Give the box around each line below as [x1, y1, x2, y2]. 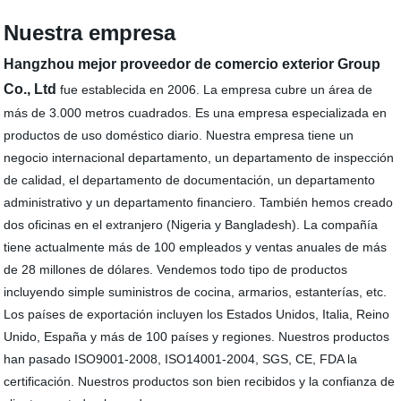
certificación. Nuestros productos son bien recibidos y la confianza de [4, 374, 396, 389]
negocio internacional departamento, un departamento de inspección [4, 150, 395, 166]
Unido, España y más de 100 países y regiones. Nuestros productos [4, 329, 390, 345]
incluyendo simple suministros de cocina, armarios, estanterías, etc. [4, 285, 388, 300]
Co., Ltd [4, 81, 57, 98]
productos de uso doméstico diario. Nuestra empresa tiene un [4, 128, 354, 143]
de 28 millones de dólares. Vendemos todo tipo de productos [4, 262, 348, 277]
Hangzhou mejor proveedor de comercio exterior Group [4, 56, 381, 73]
